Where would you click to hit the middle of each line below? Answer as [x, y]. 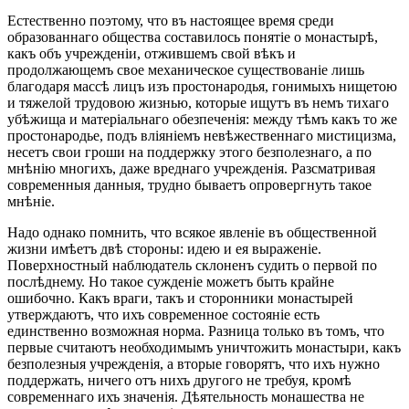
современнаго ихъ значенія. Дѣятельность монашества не [186, 396]
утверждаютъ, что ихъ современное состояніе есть [163, 314]
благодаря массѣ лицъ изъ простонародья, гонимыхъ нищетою [202, 86]
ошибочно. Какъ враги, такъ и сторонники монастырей [180, 298]
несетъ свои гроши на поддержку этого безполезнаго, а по [189, 152]
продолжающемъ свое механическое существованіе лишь [186, 69]
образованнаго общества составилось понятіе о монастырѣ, [193, 37]
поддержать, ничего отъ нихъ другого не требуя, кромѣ [179, 380]
